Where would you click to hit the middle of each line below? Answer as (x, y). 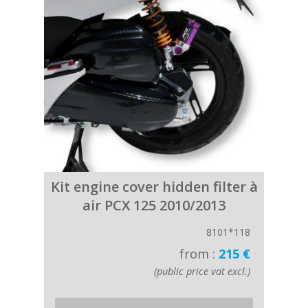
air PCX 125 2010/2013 (154, 205)
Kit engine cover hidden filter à (154, 187)
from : (199, 254)
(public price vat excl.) (202, 271)
